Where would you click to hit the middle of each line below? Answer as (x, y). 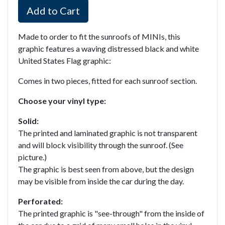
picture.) (32, 157)
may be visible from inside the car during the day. (102, 181)
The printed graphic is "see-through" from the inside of (111, 213)
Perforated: (40, 201)
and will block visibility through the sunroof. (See (101, 145)
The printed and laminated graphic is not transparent (108, 133)
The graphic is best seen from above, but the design (106, 169)
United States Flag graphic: (65, 61)
